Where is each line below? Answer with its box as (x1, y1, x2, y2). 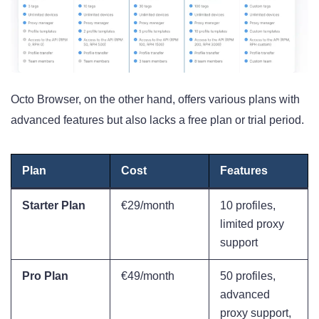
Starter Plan (22, 199, 85, 211)
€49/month (121, 269, 174, 282)
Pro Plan (22, 269, 68, 282)
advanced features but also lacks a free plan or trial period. (11, 113, 304, 126)
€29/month (121, 199, 174, 211)
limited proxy (220, 217, 284, 230)
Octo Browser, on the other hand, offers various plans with (11, 93, 300, 105)
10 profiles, (220, 199, 276, 211)
